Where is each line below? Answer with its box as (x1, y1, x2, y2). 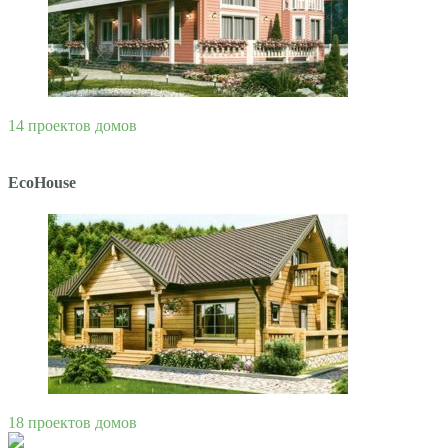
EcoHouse (8, 174, 76, 192)
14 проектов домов (8, 116, 137, 134)
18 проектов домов (8, 413, 137, 431)
